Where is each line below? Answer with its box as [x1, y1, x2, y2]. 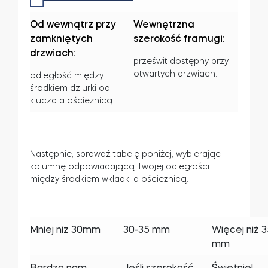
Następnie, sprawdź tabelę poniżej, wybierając [30, 149, 221, 158]
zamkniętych [30, 33, 93, 43]
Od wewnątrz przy [30, 19, 116, 29]
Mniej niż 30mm [30, 224, 100, 234]
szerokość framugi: [133, 33, 224, 43]
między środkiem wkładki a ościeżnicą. [30, 174, 188, 183]
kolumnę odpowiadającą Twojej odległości [30, 162, 209, 170]
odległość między [30, 71, 103, 80]
